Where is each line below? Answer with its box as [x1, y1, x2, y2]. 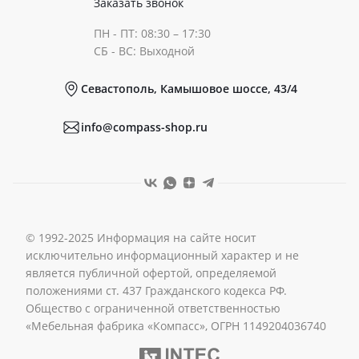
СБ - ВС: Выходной [94, 43, 195, 59]
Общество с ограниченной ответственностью [26, 301, 280, 317]
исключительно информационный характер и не [26, 248, 299, 264]
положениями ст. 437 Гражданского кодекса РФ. [26, 283, 287, 299]
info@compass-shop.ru [81, 119, 208, 135]
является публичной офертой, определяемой [26, 265, 276, 281]
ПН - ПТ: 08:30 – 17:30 [94, 26, 211, 42]
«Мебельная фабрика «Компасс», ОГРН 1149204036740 [26, 318, 326, 334]
